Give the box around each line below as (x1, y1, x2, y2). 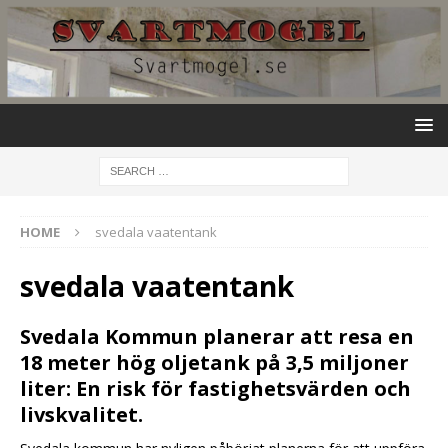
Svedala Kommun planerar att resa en (20, 322, 414, 350)
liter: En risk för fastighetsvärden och (20, 374, 411, 402)
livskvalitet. (20, 400, 143, 428)
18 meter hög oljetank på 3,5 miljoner (20, 348, 409, 376)
